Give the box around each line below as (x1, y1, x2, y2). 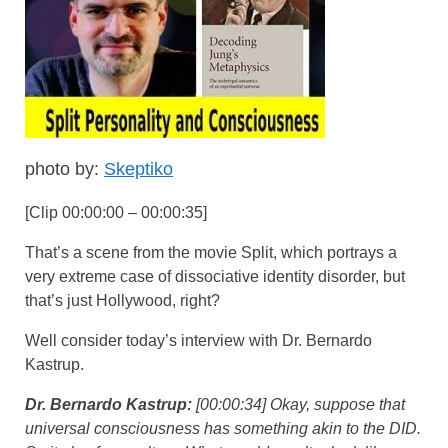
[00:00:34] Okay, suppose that (196, 395, 405, 413)
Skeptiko (104, 158, 173, 179)
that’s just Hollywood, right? (25, 291, 224, 309)
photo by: (25, 158, 104, 179)
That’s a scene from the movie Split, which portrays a (25, 243, 397, 261)
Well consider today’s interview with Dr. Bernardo (25, 331, 372, 349)
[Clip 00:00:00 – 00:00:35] (25, 203, 207, 221)
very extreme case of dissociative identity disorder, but (25, 267, 405, 285)
